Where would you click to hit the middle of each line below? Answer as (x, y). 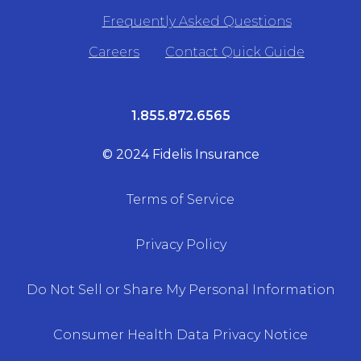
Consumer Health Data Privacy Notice (180, 335)
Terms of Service (180, 200)
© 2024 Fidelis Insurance (180, 155)
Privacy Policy (180, 245)
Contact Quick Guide (235, 52)
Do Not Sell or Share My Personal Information (180, 290)
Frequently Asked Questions (197, 22)
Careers (114, 52)
